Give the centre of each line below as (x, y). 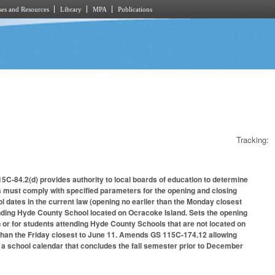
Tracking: (253, 139)
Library (71, 9)
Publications (135, 9)
